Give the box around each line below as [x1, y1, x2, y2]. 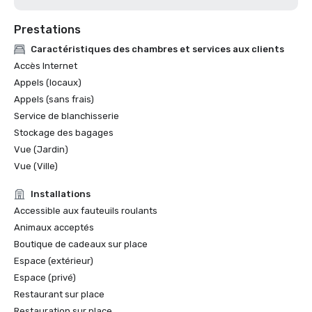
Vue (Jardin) [14, 144, 68, 155]
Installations [31, 189, 91, 199]
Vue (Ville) [14, 161, 58, 171]
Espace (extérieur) [14, 256, 93, 266]
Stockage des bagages [14, 127, 114, 138]
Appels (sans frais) [14, 94, 94, 104]
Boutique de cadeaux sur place [14, 239, 148, 249]
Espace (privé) [14, 272, 76, 283]
